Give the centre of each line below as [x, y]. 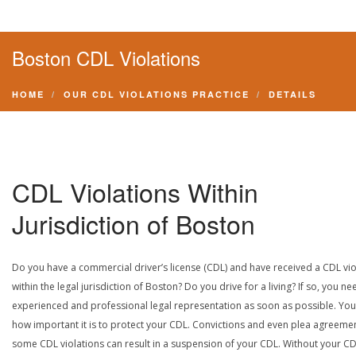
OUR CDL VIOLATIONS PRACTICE [157, 94]
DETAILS [292, 94]
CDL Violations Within [135, 192]
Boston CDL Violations [106, 58]
